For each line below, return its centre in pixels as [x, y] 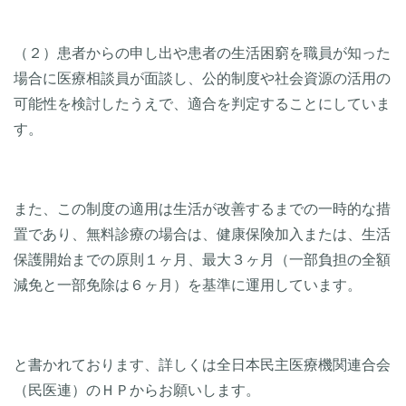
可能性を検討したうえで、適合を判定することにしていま [202, 103]
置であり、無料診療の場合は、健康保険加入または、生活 [202, 234]
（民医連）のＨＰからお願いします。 [137, 390]
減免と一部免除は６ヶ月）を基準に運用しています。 [188, 285]
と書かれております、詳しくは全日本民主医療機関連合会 [202, 364]
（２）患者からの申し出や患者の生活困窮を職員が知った [202, 53]
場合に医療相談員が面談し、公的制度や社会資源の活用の [202, 78]
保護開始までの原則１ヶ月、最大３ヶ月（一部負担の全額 [202, 259]
